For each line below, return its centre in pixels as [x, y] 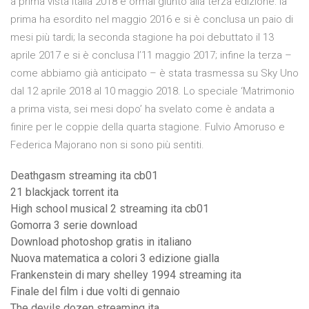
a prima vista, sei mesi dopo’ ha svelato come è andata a [142, 109]
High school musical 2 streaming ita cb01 [110, 209]
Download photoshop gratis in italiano [101, 242]
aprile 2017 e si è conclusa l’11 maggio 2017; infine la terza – [151, 56]
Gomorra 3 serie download [74, 226]
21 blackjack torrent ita [64, 192]
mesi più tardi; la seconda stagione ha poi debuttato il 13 [142, 38]
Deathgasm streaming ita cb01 [84, 176]
